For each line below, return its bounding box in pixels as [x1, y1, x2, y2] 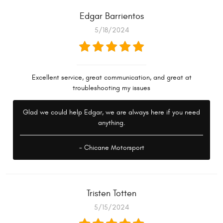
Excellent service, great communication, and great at [31, 73, 192, 82]
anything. [98, 118, 125, 127]
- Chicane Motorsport [79, 143, 144, 152]
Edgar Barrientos [79, 11, 144, 22]
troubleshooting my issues [73, 84, 150, 93]
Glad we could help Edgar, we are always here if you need [23, 108, 200, 117]
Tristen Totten [87, 188, 136, 199]
